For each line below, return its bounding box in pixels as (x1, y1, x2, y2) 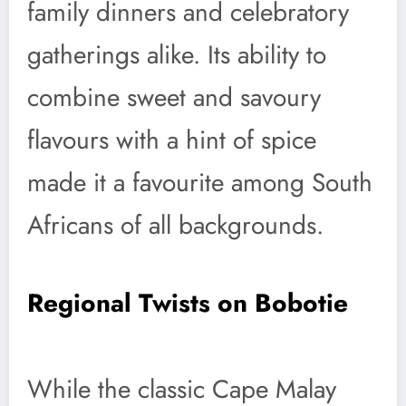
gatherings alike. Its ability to (27, 36, 326, 74)
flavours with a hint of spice (27, 121, 316, 159)
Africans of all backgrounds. (27, 207, 324, 245)
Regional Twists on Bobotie (27, 285, 348, 323)
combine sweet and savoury (27, 79, 321, 117)
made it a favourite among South (27, 164, 372, 202)
